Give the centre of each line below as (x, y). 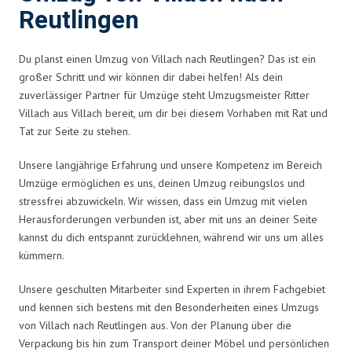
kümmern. (42, 255)
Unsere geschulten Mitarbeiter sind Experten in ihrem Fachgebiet (172, 289)
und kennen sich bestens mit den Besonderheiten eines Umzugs (169, 307)
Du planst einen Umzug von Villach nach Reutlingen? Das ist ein (167, 59)
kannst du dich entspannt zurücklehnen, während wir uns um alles (171, 237)
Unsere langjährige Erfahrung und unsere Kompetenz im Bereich (170, 165)
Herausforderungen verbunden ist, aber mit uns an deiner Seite (168, 219)
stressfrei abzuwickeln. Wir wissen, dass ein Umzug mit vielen (163, 201)
